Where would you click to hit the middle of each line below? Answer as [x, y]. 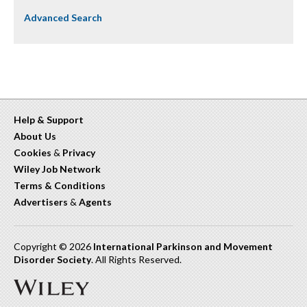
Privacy [79, 153]
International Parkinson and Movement [183, 247]
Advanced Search [63, 18]
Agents [95, 202]
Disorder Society [52, 260]
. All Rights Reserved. [136, 260]
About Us [35, 136]
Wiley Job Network [57, 169]
